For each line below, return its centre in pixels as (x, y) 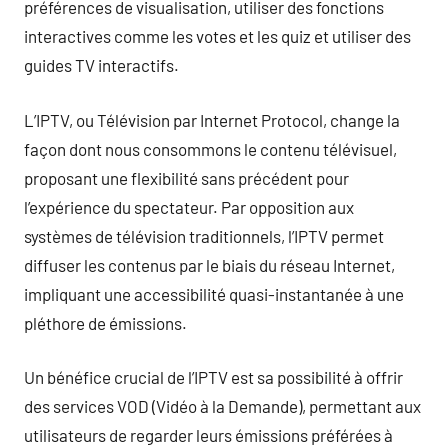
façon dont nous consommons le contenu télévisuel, (210, 148)
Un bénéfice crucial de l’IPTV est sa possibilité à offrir (213, 377)
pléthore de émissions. (105, 322)
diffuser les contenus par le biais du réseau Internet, (209, 264)
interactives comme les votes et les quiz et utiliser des (217, 36)
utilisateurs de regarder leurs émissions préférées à (208, 435)
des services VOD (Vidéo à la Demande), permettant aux (222, 406)
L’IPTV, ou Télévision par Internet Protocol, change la (212, 119)
